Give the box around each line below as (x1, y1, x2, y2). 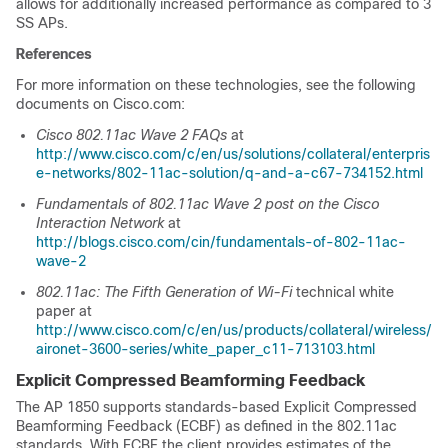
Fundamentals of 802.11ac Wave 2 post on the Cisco (36, 196, 379, 212)
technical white (292, 284, 394, 300)
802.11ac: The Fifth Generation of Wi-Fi (36, 284, 292, 300)
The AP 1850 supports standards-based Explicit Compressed (16, 399, 417, 415)
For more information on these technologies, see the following (16, 77, 416, 93)
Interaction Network (36, 215, 164, 231)
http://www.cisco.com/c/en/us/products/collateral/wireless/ (36, 322, 432, 338)
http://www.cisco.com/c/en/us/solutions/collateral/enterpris (36, 146, 430, 162)
